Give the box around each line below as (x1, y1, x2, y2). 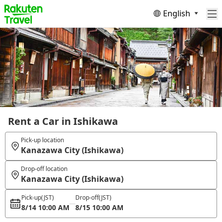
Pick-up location (20, 136, 64, 144)
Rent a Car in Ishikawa (8, 114, 118, 128)
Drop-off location (20, 165, 67, 173)
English (163, 7, 190, 19)
